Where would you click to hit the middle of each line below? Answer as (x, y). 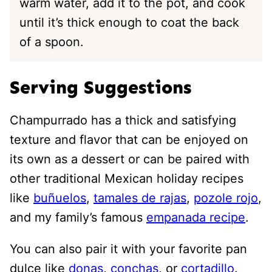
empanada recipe (196, 217)
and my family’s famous (78, 217)
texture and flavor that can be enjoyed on (129, 139)
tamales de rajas (140, 198)
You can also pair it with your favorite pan (128, 249)
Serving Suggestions (100, 87)
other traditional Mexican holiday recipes (127, 178)
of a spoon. (52, 42)
